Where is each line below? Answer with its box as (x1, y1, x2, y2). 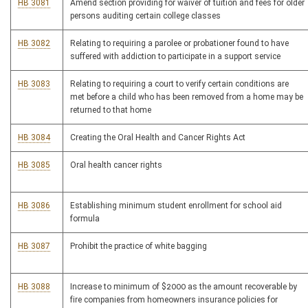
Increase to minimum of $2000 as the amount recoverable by (70, 282, 297, 291)
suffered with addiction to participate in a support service (70, 52, 280, 61)
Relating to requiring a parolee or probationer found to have (70, 38, 289, 48)
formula (70, 214, 100, 223)
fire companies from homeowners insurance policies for (70, 295, 278, 305)
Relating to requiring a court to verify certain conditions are (70, 79, 289, 89)
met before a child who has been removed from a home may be (70, 92, 303, 102)
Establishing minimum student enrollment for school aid (70, 201, 282, 210)
